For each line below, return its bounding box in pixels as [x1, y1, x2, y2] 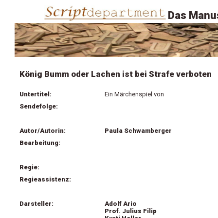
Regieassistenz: [19, 176, 71, 183]
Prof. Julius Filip [105, 207, 157, 215]
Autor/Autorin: [19, 127, 66, 134]
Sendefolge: [19, 103, 58, 110]
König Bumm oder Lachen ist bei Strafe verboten [19, 69, 212, 79]
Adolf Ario [105, 200, 137, 207]
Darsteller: [19, 200, 54, 207]
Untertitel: [19, 91, 52, 98]
